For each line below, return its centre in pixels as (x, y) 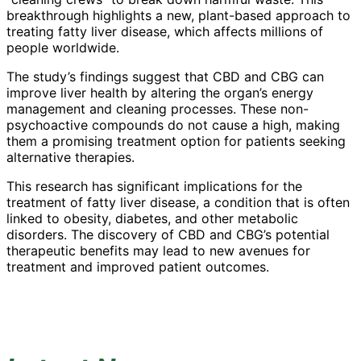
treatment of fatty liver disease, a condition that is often (178, 203)
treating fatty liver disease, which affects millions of (165, 32)
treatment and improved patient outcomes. (138, 267)
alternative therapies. (71, 158)
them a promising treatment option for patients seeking (176, 141)
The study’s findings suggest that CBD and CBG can (165, 77)
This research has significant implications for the (154, 187)
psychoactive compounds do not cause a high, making (173, 125)
